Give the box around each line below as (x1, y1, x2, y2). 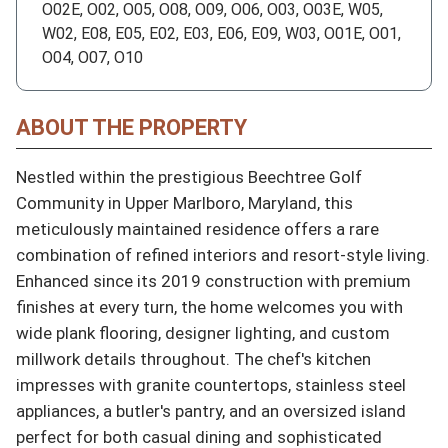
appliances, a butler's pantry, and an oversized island (16, 400, 406, 421)
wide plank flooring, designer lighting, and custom (16, 322, 390, 343)
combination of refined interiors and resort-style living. (16, 244, 430, 265)
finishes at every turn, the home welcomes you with (16, 296, 403, 317)
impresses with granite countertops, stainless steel (16, 374, 406, 395)
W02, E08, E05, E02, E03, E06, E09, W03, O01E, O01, (42, 23, 401, 43)
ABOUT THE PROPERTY (16, 114, 247, 140)
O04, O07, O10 (42, 47, 143, 67)
